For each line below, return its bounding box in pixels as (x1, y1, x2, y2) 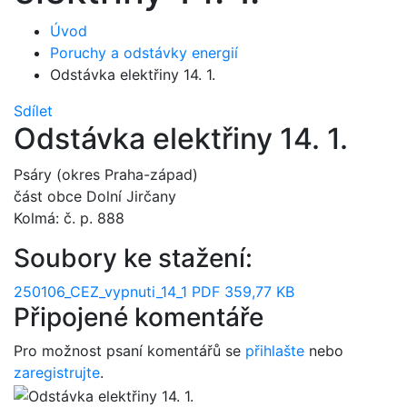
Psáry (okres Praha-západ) (14, 165, 198, 184)
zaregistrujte (14, 363, 100, 382)
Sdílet (14, 102, 53, 120)
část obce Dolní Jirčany (14, 187, 176, 205)
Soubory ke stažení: (14, 243, 253, 273)
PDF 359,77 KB (192, 283, 294, 301)
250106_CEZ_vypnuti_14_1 (14, 283, 192, 301)
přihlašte (245, 342, 304, 360)
